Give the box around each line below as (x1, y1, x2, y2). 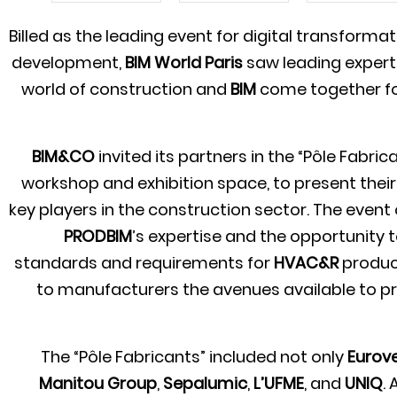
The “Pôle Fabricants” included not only (41, 346, 347, 369)
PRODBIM (64, 225, 132, 248)
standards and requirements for (14, 252, 274, 275)
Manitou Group (39, 372, 157, 395)
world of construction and (21, 78, 230, 101)
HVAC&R (274, 252, 339, 275)
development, (12, 51, 125, 74)
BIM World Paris (125, 51, 243, 74)
